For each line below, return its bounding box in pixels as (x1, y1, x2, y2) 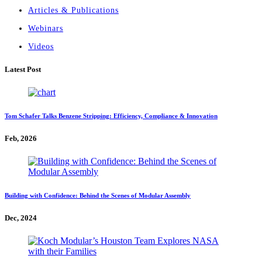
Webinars (28, 24, 63, 33)
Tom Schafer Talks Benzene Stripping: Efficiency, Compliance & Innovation (5, 112, 218, 119)
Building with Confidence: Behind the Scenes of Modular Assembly (5, 191, 191, 199)
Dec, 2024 (5, 213, 37, 222)
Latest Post (5, 64, 41, 74)
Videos (28, 42, 54, 51)
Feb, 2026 (5, 133, 37, 143)
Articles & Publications (28, 6, 119, 15)
